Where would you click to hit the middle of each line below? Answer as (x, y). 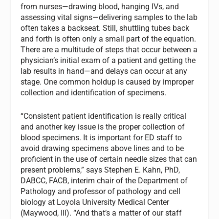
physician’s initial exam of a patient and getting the (108, 61)
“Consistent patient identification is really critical (104, 116)
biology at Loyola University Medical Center (95, 202)
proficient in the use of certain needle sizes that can (109, 159)
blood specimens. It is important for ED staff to (101, 137)
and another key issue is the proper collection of (103, 127)
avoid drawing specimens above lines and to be (102, 148)
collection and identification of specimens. (94, 93)
